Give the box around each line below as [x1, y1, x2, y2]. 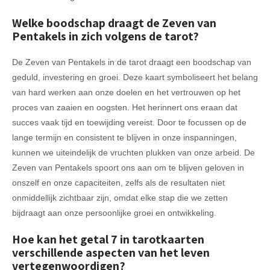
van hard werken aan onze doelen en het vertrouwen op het [12, 87, 240, 97]
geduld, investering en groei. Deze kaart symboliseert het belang [12, 72, 258, 82]
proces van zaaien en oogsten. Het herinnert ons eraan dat [12, 102, 237, 112]
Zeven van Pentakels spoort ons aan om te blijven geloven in [12, 162, 244, 172]
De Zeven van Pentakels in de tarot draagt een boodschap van [12, 57, 251, 67]
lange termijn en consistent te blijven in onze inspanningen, [12, 132, 237, 142]
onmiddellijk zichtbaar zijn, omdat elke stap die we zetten [12, 192, 228, 202]
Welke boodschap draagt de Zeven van [12, 14, 216, 31]
